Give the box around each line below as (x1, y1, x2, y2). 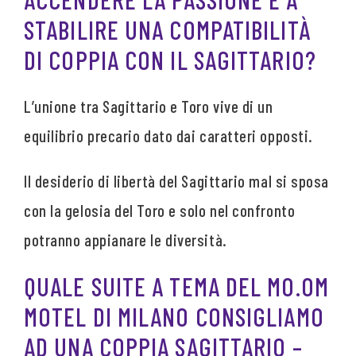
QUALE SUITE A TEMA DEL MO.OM (24, 270, 329, 301)
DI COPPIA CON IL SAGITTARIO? (24, 44, 316, 75)
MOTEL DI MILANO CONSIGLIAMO (24, 300, 324, 331)
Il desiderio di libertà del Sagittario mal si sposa (24, 171, 330, 192)
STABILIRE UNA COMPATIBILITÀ (24, 14, 311, 45)
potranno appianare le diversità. (24, 230, 227, 250)
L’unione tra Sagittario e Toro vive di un (24, 95, 273, 116)
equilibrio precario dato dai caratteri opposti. (24, 125, 313, 145)
